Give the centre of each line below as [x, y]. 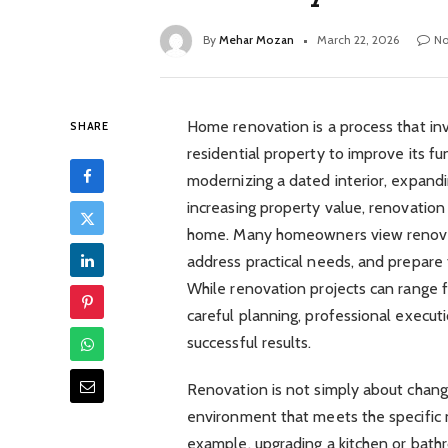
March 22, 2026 [358, 40]
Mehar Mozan [256, 40]
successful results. [249, 343]
